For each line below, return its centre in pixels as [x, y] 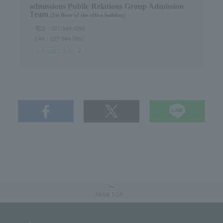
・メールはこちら [51, 51]
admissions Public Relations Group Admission [106, 6]
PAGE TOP [109, 195]
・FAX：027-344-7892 [56, 39]
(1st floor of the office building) [88, 15]
